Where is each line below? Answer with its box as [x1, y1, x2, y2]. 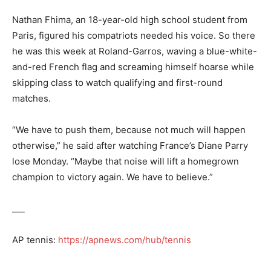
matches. [12, 93, 51, 104]
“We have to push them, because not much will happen [12, 124, 246, 135]
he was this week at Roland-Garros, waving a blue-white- [12, 45, 257, 57]
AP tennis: [12, 234, 58, 246]
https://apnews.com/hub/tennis [58, 234, 191, 246]
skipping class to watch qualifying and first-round [12, 77, 223, 88]
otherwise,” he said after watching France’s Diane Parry [12, 140, 248, 151]
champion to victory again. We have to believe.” [12, 171, 213, 183]
